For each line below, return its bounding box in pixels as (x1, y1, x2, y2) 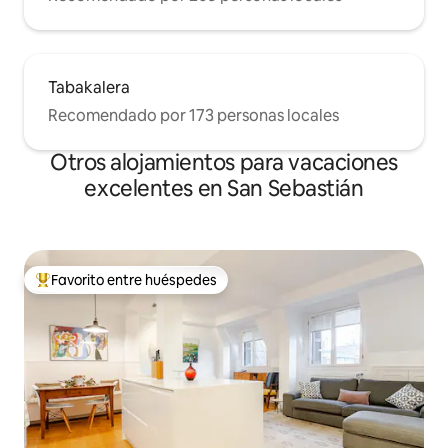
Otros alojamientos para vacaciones (49, 148, 399, 178)
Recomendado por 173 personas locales (48, 105, 339, 127)
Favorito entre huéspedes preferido (35, 279, 264, 298)
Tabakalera (48, 77, 130, 99)
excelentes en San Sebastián (84, 174, 364, 204)
